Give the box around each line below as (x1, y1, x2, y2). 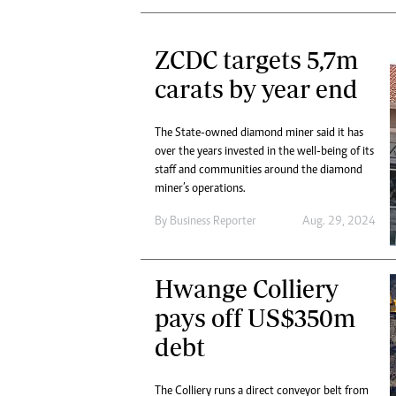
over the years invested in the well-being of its (155, 146, 374, 159)
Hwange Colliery (155, 274, 339, 304)
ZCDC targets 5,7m (155, 45, 358, 75)
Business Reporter (170, 216, 256, 229)
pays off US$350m (155, 303, 355, 333)
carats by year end (155, 74, 358, 104)
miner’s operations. (155, 183, 246, 196)
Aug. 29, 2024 (301, 216, 376, 229)
